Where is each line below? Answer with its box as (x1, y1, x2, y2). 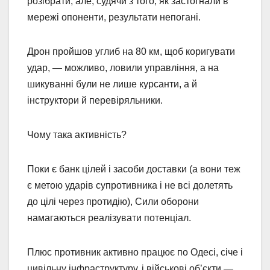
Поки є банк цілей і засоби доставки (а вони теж (27, 164, 240, 175)
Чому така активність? (27, 130, 129, 140)
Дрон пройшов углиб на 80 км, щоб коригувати (27, 46, 235, 57)
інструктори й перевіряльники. (27, 95, 163, 106)
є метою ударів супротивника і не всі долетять (27, 180, 233, 191)
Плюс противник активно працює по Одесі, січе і (27, 247, 243, 258)
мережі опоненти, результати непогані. (27, 12, 201, 23)
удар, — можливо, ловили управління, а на (27, 63, 219, 74)
